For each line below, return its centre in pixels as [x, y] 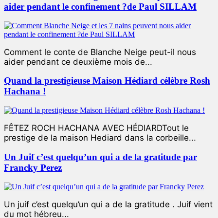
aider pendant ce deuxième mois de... [78, 62]
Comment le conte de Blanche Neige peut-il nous [100, 52]
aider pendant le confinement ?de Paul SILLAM [100, 7]
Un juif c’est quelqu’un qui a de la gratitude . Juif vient [108, 204]
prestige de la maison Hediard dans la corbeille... [100, 138]
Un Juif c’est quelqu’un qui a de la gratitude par [100, 157]
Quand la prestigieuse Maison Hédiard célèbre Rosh [107, 81]
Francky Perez [33, 167]
